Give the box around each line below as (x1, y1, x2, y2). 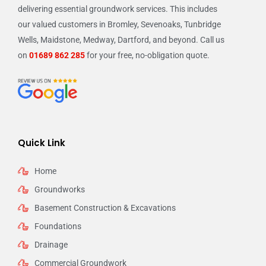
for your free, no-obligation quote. (85, 50, 210, 60)
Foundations (34, 221, 81, 232)
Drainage (34, 240, 68, 250)
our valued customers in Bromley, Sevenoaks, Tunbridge (18, 19, 221, 29)
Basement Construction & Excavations (34, 203, 176, 213)
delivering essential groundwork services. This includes (18, 4, 217, 14)
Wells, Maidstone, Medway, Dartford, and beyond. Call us (18, 34, 224, 45)
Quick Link (18, 137, 65, 150)
